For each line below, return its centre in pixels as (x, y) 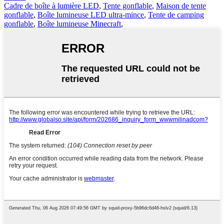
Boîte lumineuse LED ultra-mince (91, 15)
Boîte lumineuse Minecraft (79, 24)
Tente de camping (176, 15)
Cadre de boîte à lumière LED (51, 6)
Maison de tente (181, 6)
